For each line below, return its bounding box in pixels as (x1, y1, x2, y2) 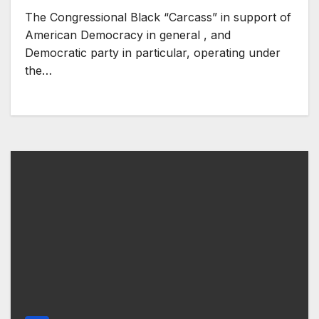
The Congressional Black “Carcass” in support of (25, 9, 291, 24)
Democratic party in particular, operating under (25, 45, 281, 60)
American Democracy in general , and (25, 27, 231, 42)
